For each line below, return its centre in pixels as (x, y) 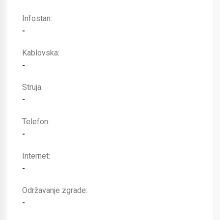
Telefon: (36, 122)
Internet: (36, 156)
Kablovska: (41, 53)
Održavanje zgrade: (55, 190)
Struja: (32, 87)
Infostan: (37, 18)
